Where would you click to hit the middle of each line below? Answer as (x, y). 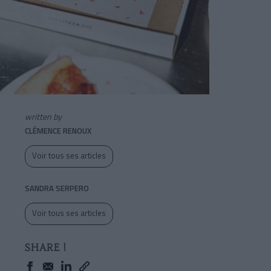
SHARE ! (46, 248)
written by (43, 117)
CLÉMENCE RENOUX (58, 131)
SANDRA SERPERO (57, 188)
